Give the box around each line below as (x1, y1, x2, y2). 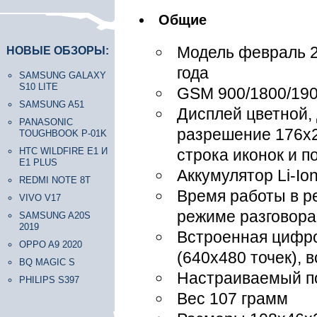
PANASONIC (19, 117, 73, 127)
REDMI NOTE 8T (19, 175, 91, 185)
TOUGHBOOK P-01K (19, 128, 107, 139)
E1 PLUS (19, 157, 57, 168)
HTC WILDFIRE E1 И (19, 146, 108, 156)
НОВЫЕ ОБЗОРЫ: (6, 45, 109, 57)
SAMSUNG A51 (19, 99, 84, 110)
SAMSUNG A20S (19, 210, 91, 221)
